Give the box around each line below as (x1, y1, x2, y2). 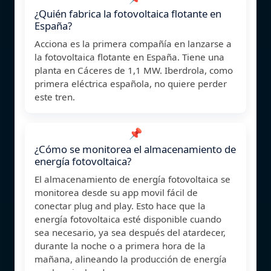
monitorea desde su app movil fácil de (34, 186, 198, 198)
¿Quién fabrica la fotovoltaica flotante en (34, 6, 221, 21)
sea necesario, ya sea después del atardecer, (34, 226, 226, 238)
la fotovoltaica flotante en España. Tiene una (34, 50, 224, 63)
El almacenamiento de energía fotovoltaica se (34, 172, 230, 185)
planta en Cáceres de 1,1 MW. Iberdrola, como (34, 64, 233, 76)
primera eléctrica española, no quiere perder (34, 77, 227, 90)
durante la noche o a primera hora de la (34, 239, 206, 252)
